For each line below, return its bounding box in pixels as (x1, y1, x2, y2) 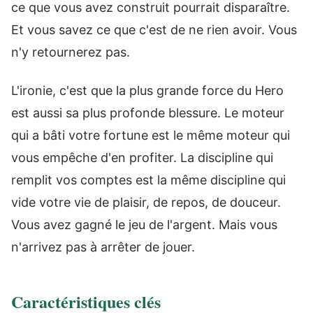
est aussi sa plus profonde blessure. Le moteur (11, 105, 284, 120)
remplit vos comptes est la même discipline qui (11, 172, 286, 187)
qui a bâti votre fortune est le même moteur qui (11, 127, 290, 143)
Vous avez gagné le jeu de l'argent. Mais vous (11, 217, 277, 232)
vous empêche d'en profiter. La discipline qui (11, 150, 273, 165)
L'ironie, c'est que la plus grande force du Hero (11, 82, 284, 98)
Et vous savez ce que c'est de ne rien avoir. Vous (11, 22, 297, 37)
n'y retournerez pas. (11, 45, 130, 59)
